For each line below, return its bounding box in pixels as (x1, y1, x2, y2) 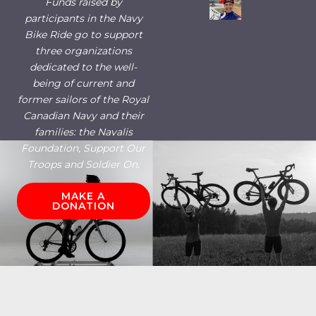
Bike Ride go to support (24, 28, 142, 41)
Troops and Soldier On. (27, 157, 140, 171)
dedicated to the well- (30, 60, 138, 73)
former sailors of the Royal (18, 92, 150, 106)
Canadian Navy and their (23, 109, 144, 122)
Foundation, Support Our (21, 141, 146, 154)
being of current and (32, 76, 135, 90)
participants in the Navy (24, 11, 142, 25)
